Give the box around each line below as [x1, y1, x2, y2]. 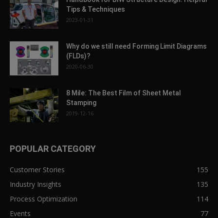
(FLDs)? [66, 52, 91, 60]
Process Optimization [10, 194, 77, 204]
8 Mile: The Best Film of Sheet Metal [66, 89, 181, 97]
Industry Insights [10, 180, 61, 189]
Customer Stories [10, 165, 65, 175]
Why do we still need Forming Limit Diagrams [66, 42, 207, 51]
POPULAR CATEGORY [10, 144, 96, 154]
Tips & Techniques [66, 5, 125, 14]
